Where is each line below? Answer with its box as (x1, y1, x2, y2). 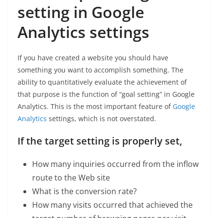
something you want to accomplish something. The (18, 65, 183, 75)
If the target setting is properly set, (18, 134, 182, 148)
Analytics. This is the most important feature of (18, 102, 173, 111)
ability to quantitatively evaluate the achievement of (18, 77, 187, 87)
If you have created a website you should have (18, 53, 168, 63)
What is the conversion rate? (32, 186, 137, 197)
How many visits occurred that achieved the (32, 200, 193, 211)
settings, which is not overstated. (47, 114, 156, 124)
